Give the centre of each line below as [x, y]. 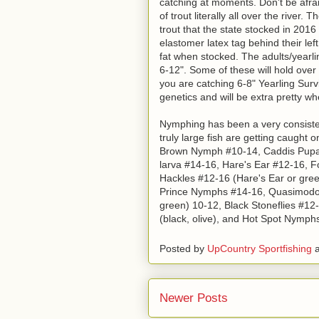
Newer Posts [194, 298]
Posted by [183, 249]
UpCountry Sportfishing [260, 249]
